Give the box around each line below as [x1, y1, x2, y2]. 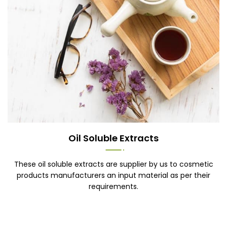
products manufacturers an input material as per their [17, 170, 210, 180]
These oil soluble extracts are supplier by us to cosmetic [14, 159, 213, 169]
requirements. [89, 181, 138, 192]
